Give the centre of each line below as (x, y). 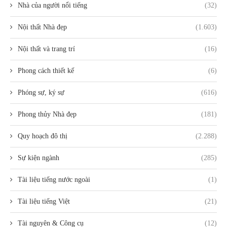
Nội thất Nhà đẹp (42, 27)
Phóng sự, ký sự (41, 93)
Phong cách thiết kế (46, 71)
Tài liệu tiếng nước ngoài (54, 180)
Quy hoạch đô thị (43, 136)
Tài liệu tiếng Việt (44, 202)
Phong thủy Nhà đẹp (47, 115)
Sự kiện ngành (39, 158)
